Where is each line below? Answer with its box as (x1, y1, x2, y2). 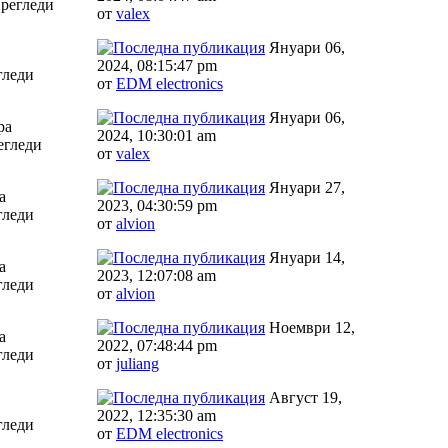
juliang (116, 354, 159, 372)
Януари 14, (265, 248, 345, 266)
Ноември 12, (265, 318, 355, 336)
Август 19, (265, 388, 342, 406)
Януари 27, (265, 178, 345, 196)
